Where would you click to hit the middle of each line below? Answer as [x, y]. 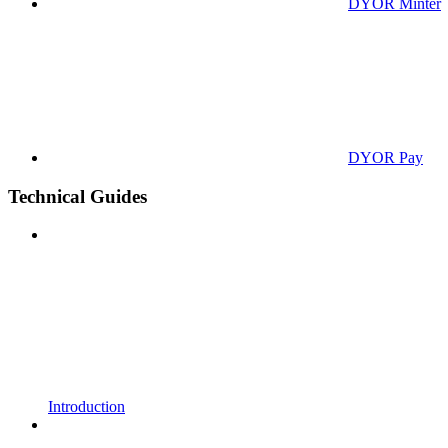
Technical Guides [77, 196]
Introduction [86, 407]
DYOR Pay [385, 157]
